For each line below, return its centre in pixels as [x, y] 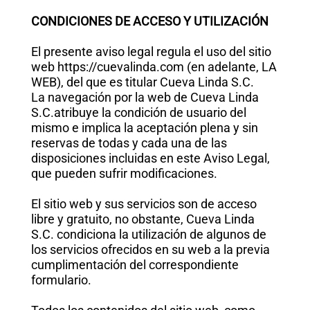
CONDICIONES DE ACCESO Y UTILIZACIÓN [149, 21]
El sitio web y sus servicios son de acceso [144, 204]
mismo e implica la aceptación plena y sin [144, 128]
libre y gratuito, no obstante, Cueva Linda [143, 219]
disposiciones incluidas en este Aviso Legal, [150, 158]
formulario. [61, 280]
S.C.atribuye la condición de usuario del [138, 112]
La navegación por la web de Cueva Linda [145, 97]
